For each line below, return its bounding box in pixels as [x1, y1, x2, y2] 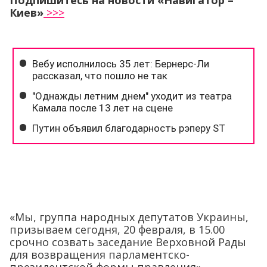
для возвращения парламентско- [10, 247, 190, 262]
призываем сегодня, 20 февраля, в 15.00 [10, 222, 225, 237]
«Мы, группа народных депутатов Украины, [10, 210, 249, 224]
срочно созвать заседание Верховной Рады [10, 235, 246, 249]
